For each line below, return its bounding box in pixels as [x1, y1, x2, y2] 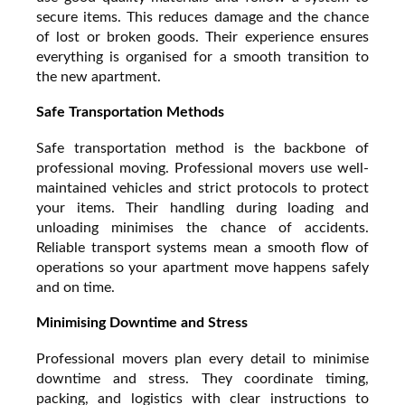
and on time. [36, 279, 115, 295]
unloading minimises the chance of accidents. [36, 220, 369, 235]
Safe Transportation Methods [36, 104, 224, 119]
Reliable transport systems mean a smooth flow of [36, 240, 369, 255]
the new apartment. [36, 69, 161, 84]
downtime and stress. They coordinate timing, [36, 371, 369, 386]
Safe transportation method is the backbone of [36, 140, 369, 155]
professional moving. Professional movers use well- [36, 160, 369, 175]
